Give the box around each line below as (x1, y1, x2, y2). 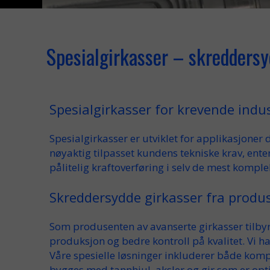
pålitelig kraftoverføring (49, 160, 164, 174)
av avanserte (134, 219, 199, 233)
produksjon (49, 234, 105, 248)
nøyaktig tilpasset (49, 146, 134, 160)
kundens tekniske (134, 146, 222, 160)
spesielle (74, 248, 115, 262)
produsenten (73, 219, 134, 233)
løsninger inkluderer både (115, 248, 244, 262)
